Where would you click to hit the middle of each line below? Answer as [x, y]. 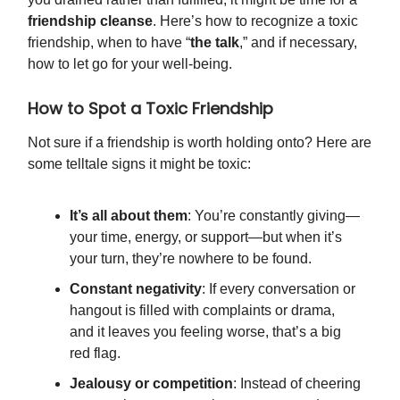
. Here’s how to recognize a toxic [255, 21]
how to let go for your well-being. [130, 63]
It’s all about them [129, 215]
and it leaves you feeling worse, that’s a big [205, 331]
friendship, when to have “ [109, 42]
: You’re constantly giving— [274, 215]
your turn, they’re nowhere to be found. [191, 258]
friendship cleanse [90, 21]
